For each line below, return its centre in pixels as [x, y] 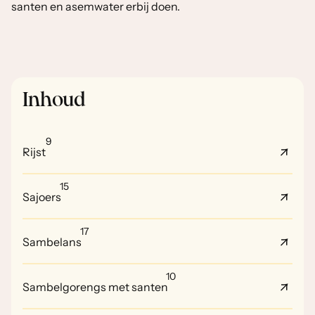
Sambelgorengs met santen [95, 287]
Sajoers [42, 197]
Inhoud [54, 101]
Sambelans [52, 242]
